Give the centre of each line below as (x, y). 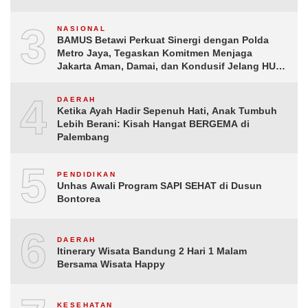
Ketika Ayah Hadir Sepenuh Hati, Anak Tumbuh (167, 111)
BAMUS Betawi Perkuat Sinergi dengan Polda (163, 40)
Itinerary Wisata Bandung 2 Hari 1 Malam (152, 251)
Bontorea (79, 198)
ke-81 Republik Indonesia (117, 79)
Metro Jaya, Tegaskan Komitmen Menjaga (155, 53)
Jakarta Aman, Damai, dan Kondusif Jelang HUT (169, 66)
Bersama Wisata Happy (111, 264)
